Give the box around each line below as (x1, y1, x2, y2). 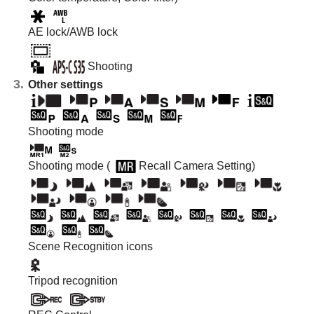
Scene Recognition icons (28, 240, 153, 252)
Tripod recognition (28, 274, 118, 287)
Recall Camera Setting (138, 159, 252, 172)
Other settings (28, 78, 103, 90)
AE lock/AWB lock (28, 25, 118, 38)
